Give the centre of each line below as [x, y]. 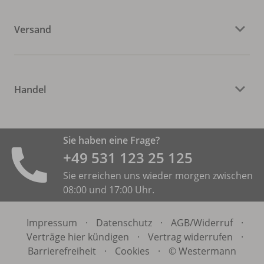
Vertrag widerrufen [190, 237]
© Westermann [202, 251]
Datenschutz [124, 222]
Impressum [52, 222]
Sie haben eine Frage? [111, 140]
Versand [33, 29]
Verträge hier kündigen [77, 237]
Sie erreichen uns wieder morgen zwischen [158, 175]
